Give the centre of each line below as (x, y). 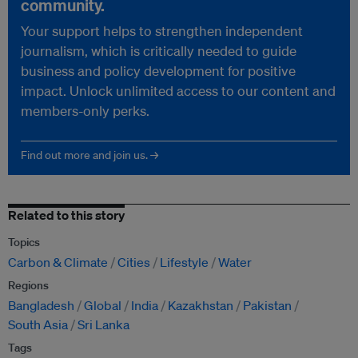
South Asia (38, 325)
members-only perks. (85, 111)
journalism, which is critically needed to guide (159, 51)
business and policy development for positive (158, 71)
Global (103, 306)
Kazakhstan (201, 306)
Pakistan (267, 306)
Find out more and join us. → (89, 155)
